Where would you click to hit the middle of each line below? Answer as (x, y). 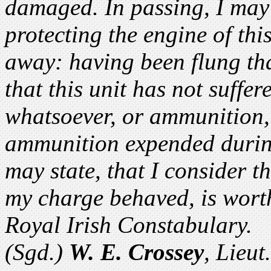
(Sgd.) (37, 252)
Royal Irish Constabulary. (129, 224)
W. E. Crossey (136, 252)
